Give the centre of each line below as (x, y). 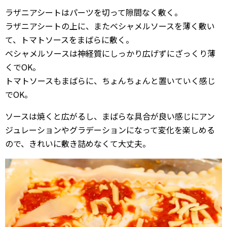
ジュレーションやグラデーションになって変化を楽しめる (110, 129)
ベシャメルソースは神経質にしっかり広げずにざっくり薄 (110, 53)
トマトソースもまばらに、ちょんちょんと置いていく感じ (110, 80)
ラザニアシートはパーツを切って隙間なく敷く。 (94, 12)
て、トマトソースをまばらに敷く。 (69, 39)
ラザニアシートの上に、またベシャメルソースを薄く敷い (110, 26)
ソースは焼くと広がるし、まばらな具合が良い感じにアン (110, 116)
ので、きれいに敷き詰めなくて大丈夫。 (78, 143)
